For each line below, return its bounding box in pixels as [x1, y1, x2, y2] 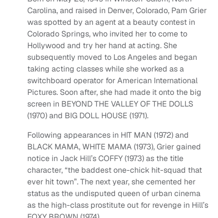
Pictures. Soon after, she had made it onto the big [27, 87, 201, 98]
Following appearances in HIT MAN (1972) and [27, 130, 189, 141]
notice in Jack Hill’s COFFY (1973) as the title [27, 153, 183, 164]
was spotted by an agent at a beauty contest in [27, 17, 195, 28]
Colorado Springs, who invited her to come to [27, 29, 187, 39]
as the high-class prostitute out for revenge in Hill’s [27, 200, 208, 211]
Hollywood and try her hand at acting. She [27, 40, 177, 51]
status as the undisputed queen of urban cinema [27, 188, 200, 199]
